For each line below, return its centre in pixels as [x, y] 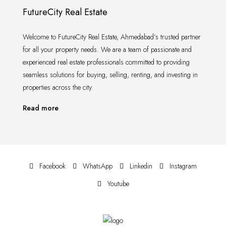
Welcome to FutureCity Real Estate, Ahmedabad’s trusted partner [112, 37]
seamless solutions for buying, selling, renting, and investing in [110, 75]
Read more [41, 108]
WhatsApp [97, 166]
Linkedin [140, 166]
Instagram [182, 166]
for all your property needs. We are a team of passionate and [107, 49]
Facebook [51, 166]
